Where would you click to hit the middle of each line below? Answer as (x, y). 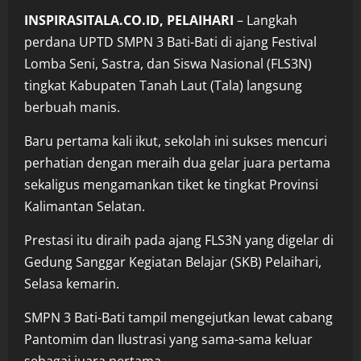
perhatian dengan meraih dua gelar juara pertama (177, 162)
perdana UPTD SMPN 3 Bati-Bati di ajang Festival (170, 41)
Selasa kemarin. (72, 283)
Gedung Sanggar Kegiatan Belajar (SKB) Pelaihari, (173, 261)
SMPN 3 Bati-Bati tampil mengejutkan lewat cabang (178, 317)
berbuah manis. (72, 107)
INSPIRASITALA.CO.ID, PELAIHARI (129, 20)
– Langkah (266, 20)
